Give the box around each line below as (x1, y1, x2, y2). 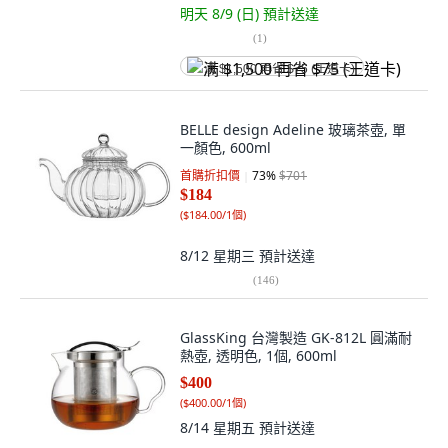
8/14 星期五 (180, 418, 259, 437)
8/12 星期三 (180, 246, 259, 265)
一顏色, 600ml (180, 138, 271, 157)
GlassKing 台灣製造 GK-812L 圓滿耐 (180, 328, 412, 347)
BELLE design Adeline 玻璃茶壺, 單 (180, 120, 406, 139)
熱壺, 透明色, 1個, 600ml (180, 346, 337, 365)
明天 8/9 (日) (180, 4, 263, 23)
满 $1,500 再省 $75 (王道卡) (204, 62, 355, 76)
